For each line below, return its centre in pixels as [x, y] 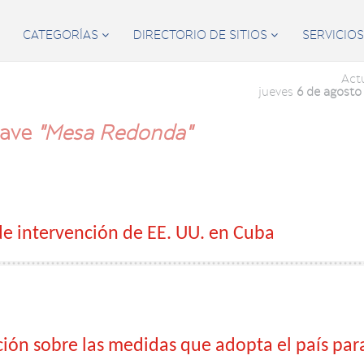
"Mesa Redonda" [115, 133]
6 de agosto [329, 92]
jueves [277, 92]
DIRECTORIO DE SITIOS [202, 35]
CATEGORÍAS [62, 35]
